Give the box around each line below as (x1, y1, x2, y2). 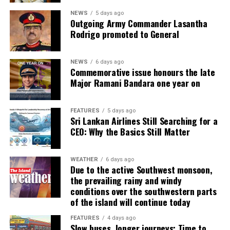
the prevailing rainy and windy (70, 173, 182, 187)
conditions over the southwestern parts (70, 184, 217, 198)
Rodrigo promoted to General (70, 27, 179, 41)
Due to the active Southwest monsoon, (70, 162, 213, 176)
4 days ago (107, 214, 136, 221)
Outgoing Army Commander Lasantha (70, 16, 207, 30)
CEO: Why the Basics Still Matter (70, 124, 190, 138)
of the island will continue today (70, 195, 190, 208)
